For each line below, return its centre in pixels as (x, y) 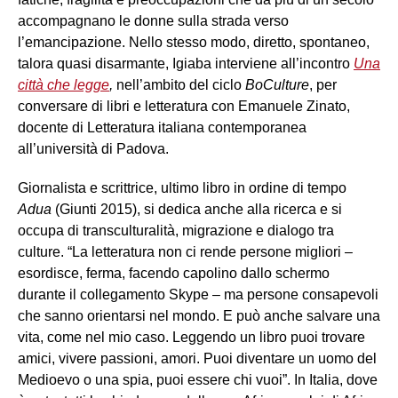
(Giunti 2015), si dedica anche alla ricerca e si (197, 209)
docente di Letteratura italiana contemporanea (162, 127)
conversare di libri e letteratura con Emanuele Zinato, (184, 106)
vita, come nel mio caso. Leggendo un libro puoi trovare (191, 337)
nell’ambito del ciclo (179, 84)
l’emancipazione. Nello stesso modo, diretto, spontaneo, (194, 42)
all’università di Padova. (102, 148)
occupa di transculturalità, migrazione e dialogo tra (176, 230)
